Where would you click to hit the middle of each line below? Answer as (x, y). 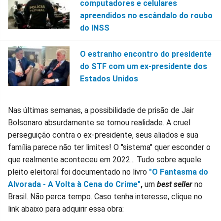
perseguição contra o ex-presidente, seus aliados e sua (103, 135)
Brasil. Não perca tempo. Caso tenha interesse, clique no (105, 197)
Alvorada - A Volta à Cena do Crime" (74, 184)
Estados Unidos (109, 78)
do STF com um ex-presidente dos (143, 66)
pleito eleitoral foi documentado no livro (78, 172)
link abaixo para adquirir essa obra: (66, 209)
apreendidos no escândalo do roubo (146, 16)
